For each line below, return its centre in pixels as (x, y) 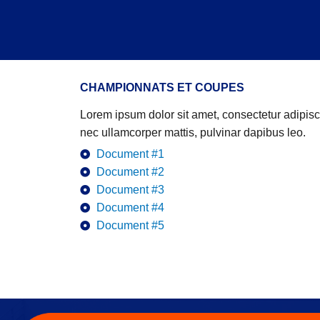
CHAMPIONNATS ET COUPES (162, 87)
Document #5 (130, 225)
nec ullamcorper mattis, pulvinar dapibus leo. (193, 132)
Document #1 (130, 154)
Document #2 (130, 172)
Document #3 (130, 190)
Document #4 (130, 207)
